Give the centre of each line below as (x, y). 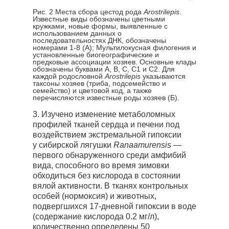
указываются (163, 76)
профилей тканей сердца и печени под (106, 124)
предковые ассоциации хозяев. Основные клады (114, 62)
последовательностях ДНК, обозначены (99, 40)
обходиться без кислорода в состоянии (107, 176)
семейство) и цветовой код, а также (92, 90)
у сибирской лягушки (73, 145)
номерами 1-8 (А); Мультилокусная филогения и (114, 48)
